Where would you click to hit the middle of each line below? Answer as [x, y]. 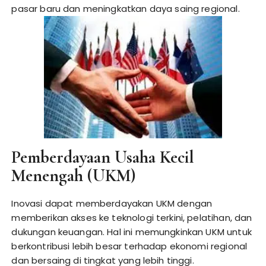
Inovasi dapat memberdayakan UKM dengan [112, 203]
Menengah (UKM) [74, 175]
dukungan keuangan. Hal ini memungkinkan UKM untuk [132, 232]
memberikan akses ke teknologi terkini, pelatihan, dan [132, 218]
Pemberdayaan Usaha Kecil [103, 157]
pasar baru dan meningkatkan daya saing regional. [126, 9]
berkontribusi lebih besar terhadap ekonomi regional [129, 246]
